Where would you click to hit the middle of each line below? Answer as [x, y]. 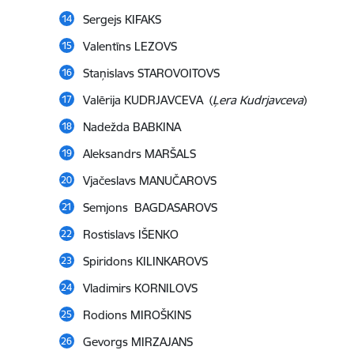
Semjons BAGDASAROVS [150, 208]
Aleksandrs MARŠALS [139, 154]
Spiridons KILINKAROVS [145, 262]
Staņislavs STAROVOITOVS [151, 73]
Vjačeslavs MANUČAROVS [149, 181]
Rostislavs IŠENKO [130, 235]
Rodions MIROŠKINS [137, 315]
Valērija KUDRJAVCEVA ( [147, 100]
